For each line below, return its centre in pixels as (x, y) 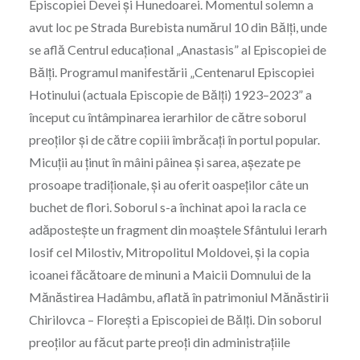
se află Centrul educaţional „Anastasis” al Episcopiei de (177, 50)
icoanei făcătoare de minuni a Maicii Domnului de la (170, 275)
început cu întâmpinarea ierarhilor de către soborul (167, 117)
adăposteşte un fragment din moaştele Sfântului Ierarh (178, 230)
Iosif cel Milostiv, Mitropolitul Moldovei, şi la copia (169, 252)
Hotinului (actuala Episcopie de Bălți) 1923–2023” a (170, 95)
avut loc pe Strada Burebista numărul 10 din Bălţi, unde (178, 27)
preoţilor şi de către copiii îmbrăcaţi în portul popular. (174, 140)
